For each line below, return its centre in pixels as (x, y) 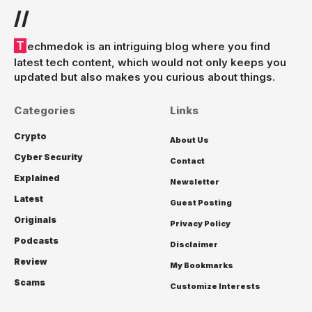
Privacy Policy (200, 223)
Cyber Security (48, 157)
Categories (45, 110)
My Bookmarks (202, 265)
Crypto (30, 136)
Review (31, 261)
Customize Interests (215, 286)
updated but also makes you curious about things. (145, 77)
